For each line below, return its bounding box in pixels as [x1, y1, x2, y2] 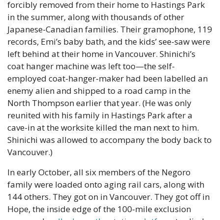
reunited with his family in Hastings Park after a [7, 110, 192, 121]
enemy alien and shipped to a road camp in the [7, 85, 191, 97]
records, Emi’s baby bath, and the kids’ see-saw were [7, 36, 210, 48]
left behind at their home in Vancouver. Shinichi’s [7, 48, 195, 60]
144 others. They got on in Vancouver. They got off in [7, 191, 210, 203]
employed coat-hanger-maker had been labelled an [7, 73, 208, 84]
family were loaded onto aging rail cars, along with [7, 179, 204, 191]
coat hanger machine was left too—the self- [7, 60, 175, 72]
